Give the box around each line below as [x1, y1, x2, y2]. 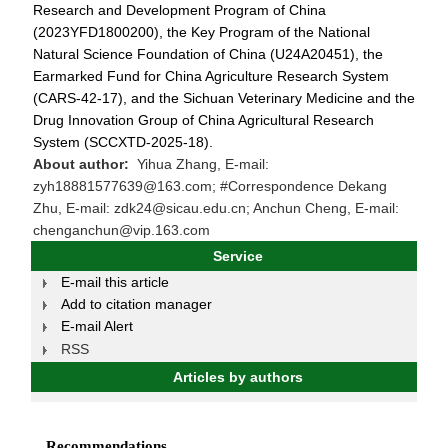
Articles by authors [173, 369, 303, 386]
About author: [33, 156, 133, 173]
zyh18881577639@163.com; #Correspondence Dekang [33, 178, 387, 195]
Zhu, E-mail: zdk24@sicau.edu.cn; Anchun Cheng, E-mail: [33, 200, 399, 217]
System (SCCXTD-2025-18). [33, 134, 213, 151]
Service [213, 248, 263, 265]
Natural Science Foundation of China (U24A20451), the [33, 46, 383, 63]
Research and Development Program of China [33, 2, 326, 19]
